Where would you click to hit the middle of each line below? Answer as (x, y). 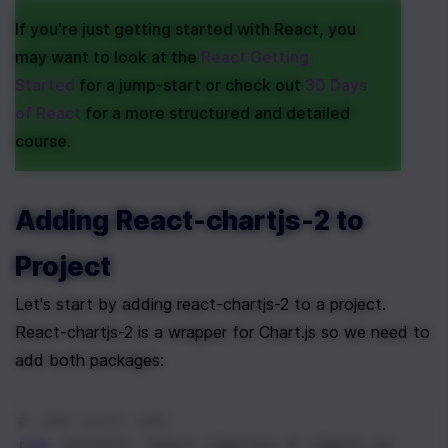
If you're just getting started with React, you (185, 29)
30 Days (336, 85)
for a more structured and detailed (215, 113)
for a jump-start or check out (190, 85)
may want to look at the (108, 57)
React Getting (255, 57)
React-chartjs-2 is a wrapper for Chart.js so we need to (222, 332)
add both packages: (89, 360)
